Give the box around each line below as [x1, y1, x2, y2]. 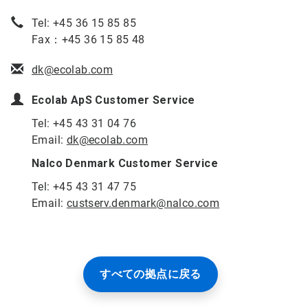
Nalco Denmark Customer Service [32, 157, 218, 170]
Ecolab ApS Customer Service [32, 93, 195, 107]
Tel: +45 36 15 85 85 [32, 16, 136, 30]
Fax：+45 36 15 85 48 [32, 33, 145, 46]
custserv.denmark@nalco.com [66, 197, 220, 210]
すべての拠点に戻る [100, 267, 201, 280]
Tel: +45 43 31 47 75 [32, 180, 136, 193]
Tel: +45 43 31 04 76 [32, 117, 136, 130]
